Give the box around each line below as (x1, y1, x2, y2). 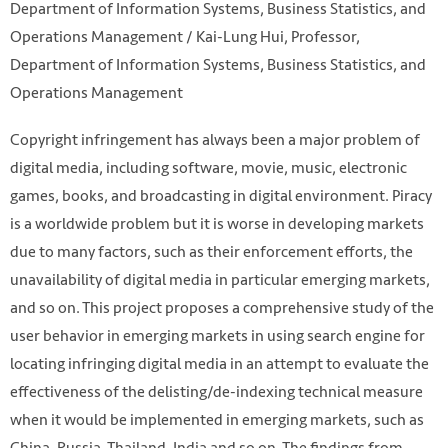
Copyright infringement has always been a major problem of (10, 126, 420, 152)
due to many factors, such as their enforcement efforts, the (10, 238, 413, 264)
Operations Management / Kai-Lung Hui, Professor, (10, 23, 360, 49)
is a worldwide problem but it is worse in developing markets (10, 210, 424, 236)
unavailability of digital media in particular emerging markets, (10, 266, 430, 292)
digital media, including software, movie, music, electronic (10, 154, 407, 180)
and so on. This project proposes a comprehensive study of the (10, 294, 434, 320)
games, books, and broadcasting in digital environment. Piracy (10, 182, 432, 208)
